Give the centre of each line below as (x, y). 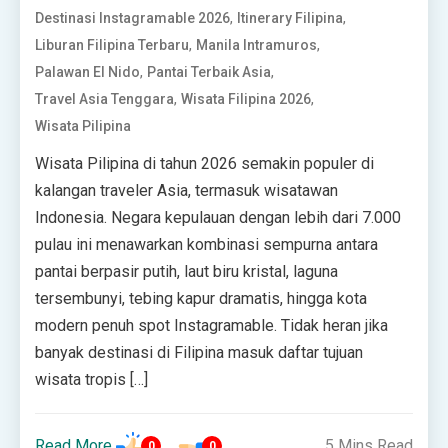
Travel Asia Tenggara (105, 98)
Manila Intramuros (257, 44)
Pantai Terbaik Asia (209, 71)
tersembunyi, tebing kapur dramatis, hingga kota (201, 298)
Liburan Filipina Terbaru (112, 44)
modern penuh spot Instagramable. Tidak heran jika (212, 325)
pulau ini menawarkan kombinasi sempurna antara (207, 244)
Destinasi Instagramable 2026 (133, 17)
